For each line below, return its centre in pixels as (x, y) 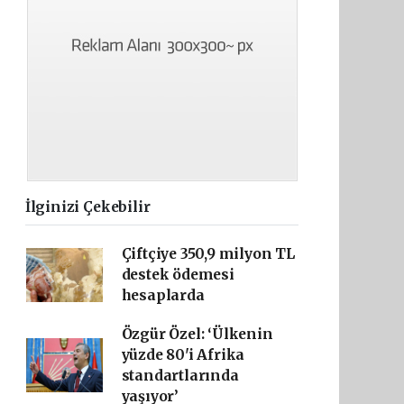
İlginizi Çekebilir (87, 207)
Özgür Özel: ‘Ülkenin (197, 334)
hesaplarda (163, 295)
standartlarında (180, 376)
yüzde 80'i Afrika (183, 355)
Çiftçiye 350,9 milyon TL (208, 254)
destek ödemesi (178, 275)
